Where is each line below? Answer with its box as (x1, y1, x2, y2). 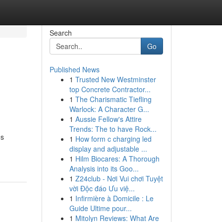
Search (49, 28, 72, 38)
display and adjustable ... (69, 144, 147, 154)
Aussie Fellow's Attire (75, 114, 142, 124)
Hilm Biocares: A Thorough (75, 154, 160, 164)
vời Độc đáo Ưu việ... (69, 183, 135, 193)
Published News (49, 64, 100, 74)
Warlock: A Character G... (69, 104, 149, 114)
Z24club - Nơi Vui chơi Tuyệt (75, 173, 163, 183)
